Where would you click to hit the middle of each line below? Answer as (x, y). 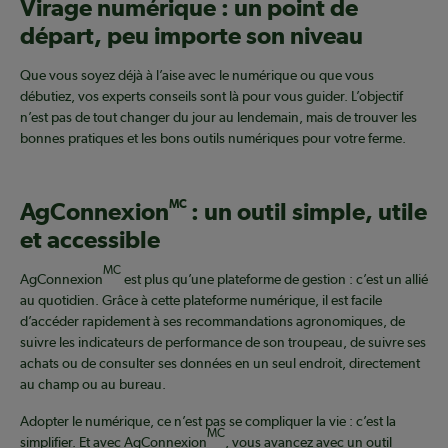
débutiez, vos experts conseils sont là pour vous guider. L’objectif (211, 96)
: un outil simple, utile (307, 211)
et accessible (90, 239)
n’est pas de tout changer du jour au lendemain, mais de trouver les (218, 117)
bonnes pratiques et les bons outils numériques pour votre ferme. (213, 138)
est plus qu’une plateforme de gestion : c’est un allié (274, 279)
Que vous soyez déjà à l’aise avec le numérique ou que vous (197, 75)
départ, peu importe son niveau (191, 35)
